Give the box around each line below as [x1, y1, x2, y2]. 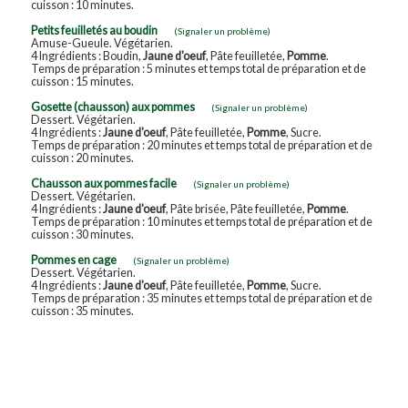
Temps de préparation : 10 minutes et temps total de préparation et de [30, 214, 372, 229]
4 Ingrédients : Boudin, [30, 48, 143, 63]
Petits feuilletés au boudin [30, 23, 158, 37]
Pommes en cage [30, 252, 117, 267]
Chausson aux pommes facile [30, 176, 177, 190]
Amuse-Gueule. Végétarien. [30, 36, 173, 50]
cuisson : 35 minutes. [30, 303, 134, 318]
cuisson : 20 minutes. [30, 150, 134, 165]
